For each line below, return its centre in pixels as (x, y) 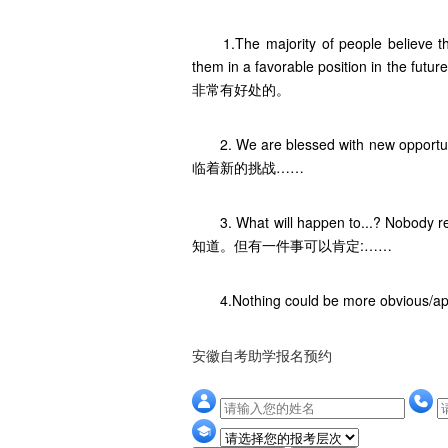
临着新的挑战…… (248, 167)
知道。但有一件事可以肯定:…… (292, 245)
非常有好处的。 (241, 89)
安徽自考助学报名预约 (262, 355)
